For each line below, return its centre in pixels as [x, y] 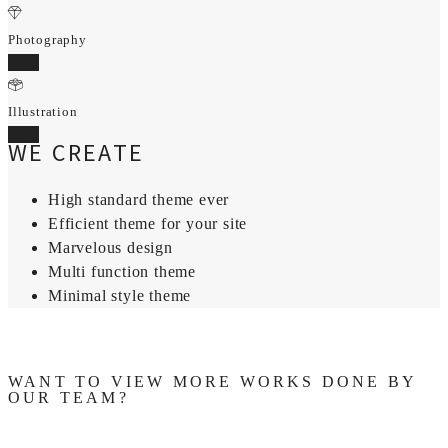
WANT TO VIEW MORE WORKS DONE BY [212, 381]
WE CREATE [76, 152]
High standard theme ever [139, 199]
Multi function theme [122, 271]
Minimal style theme [120, 295]
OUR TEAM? [68, 397]
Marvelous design [110, 247]
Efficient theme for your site [148, 223]
